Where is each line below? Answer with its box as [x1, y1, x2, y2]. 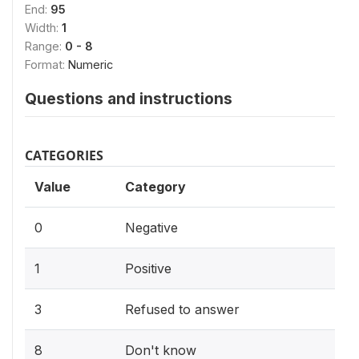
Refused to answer [125, 301, 240, 317]
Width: [25, 21, 62, 34]
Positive [125, 260, 171, 276]
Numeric [68, 58, 113, 71]
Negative [125, 220, 178, 236]
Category [125, 179, 186, 195]
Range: [25, 39, 65, 53]
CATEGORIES [25, 147, 103, 164]
